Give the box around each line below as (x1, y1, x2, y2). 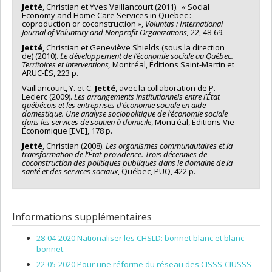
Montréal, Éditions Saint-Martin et (112, 58, 234, 70)
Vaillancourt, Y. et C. (22, 82, 95, 93)
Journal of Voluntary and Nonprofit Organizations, (22, 26, 189, 38)
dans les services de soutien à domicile (22, 116, 151, 127)
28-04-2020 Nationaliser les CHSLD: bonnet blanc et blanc (36, 233, 244, 244)
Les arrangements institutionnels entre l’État (74, 90, 220, 102)
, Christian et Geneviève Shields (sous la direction (42, 41, 225, 53)
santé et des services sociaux (22, 165, 118, 177)
